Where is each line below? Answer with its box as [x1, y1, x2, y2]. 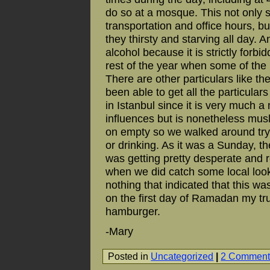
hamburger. [105, 204, 160, 218]
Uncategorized [151, 250, 214, 262]
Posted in [108, 250, 151, 262]
